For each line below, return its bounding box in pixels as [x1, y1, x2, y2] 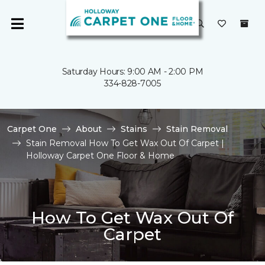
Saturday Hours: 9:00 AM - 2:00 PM [62, 66, 203, 77]
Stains [121, 124, 147, 134]
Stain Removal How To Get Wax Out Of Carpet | [26, 138, 224, 148]
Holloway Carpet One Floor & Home [26, 150, 174, 161]
